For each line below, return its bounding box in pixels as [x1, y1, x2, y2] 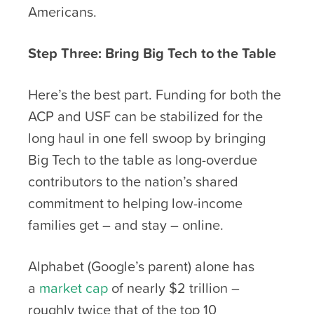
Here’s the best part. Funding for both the [28, 83, 281, 105]
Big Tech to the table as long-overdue [28, 149, 257, 170]
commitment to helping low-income [28, 192, 243, 214]
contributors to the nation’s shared [28, 170, 238, 192]
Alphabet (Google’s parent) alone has [28, 255, 254, 277]
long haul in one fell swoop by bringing [28, 127, 266, 149]
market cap [39, 277, 108, 299]
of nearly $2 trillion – [108, 277, 240, 299]
